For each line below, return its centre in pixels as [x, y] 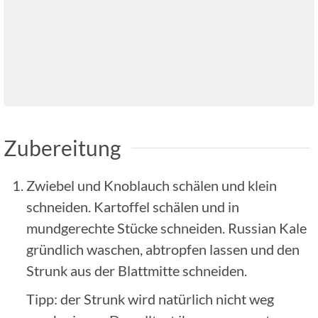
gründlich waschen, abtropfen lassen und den [163, 249]
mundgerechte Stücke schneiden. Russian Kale [166, 227]
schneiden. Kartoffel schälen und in [133, 206]
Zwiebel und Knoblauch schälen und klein [152, 185]
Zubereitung [62, 147]
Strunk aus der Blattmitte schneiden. [137, 270]
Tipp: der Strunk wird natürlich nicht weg [150, 298]
